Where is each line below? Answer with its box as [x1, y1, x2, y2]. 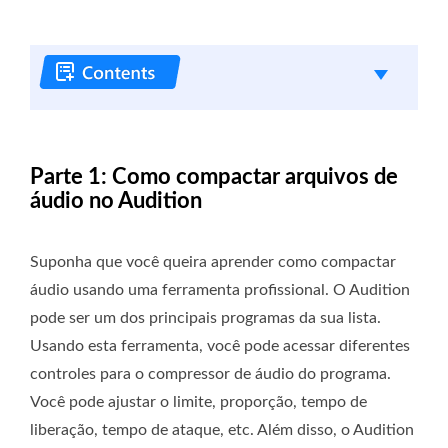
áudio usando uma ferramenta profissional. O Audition [30, 282, 410, 299]
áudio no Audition [30, 190, 202, 213]
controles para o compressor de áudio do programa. [30, 366, 391, 383]
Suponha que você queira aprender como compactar [30, 254, 396, 271]
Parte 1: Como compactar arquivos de [30, 166, 398, 189]
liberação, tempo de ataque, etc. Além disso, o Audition [30, 422, 414, 439]
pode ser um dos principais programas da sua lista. [30, 310, 381, 327]
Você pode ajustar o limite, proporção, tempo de [30, 394, 367, 411]
